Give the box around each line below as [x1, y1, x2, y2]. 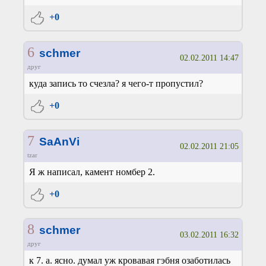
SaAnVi [39, 135, 80, 148]
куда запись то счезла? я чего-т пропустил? [29, 78, 203, 89]
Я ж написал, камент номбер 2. [29, 167, 155, 178]
